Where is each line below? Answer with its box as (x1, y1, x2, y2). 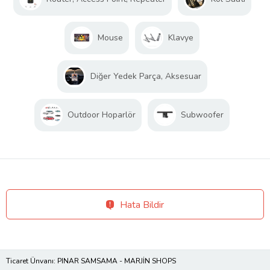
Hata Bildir (120, 198, 164, 212)
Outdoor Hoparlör (67, 109, 136, 121)
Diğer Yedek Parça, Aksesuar (90, 71, 201, 83)
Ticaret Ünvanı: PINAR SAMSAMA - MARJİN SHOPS (6, 256, 176, 266)
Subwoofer (181, 109, 224, 121)
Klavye (168, 32, 193, 44)
